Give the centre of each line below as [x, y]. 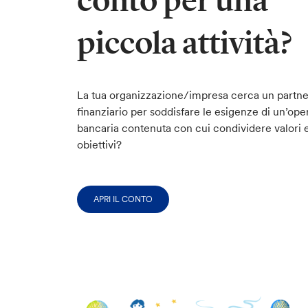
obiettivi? [102, 144]
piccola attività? [184, 43]
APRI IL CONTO [123, 199]
